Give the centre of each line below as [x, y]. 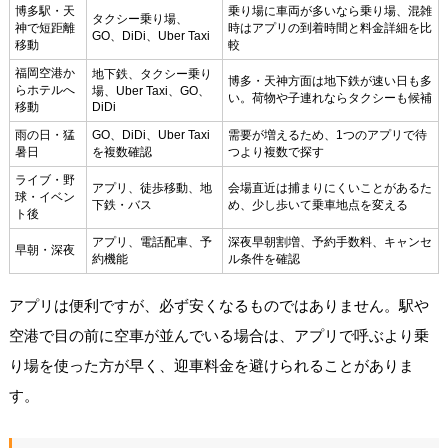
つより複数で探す [275, 151]
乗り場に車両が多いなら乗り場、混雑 [329, 10]
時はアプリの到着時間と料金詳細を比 [329, 27]
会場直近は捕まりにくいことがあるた [329, 187]
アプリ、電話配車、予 [151, 241]
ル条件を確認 [263, 258]
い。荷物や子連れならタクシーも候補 [329, 97]
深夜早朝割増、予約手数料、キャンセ [329, 241]
